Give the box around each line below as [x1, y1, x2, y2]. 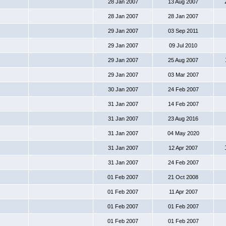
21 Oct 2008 [168, 174, 198, 180]
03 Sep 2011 [168, 28, 198, 34]
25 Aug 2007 [168, 57, 198, 63]
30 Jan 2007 [107, 86, 138, 92]
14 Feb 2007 [167, 101, 199, 107]
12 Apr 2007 [168, 145, 198, 151]
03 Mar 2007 [167, 72, 199, 78]
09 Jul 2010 [169, 42, 197, 48]
